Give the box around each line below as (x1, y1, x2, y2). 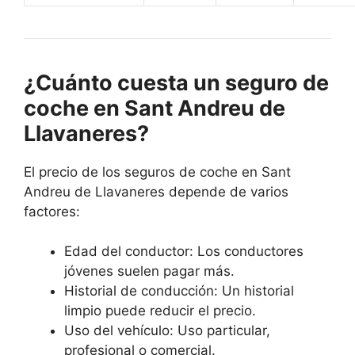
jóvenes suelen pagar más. (64, 263, 235, 280)
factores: (24, 203, 80, 219)
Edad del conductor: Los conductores (64, 243, 303, 260)
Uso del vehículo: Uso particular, (64, 323, 270, 339)
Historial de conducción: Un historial (64, 283, 294, 300)
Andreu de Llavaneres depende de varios (24, 183, 288, 200)
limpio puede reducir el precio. (64, 303, 256, 319)
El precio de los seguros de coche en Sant (24, 163, 291, 180)
